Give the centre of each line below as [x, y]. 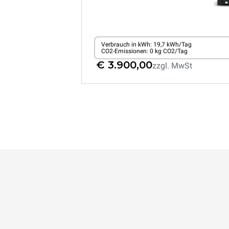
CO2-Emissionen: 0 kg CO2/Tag [144, 51]
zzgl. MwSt [172, 66]
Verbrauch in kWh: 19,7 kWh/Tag [146, 44]
